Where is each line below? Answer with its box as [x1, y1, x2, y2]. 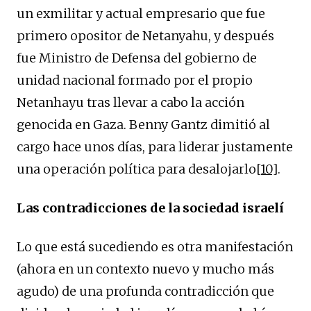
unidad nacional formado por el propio [17, 72, 253, 88]
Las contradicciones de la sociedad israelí [17, 199, 284, 216]
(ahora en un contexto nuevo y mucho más [17, 260, 274, 277]
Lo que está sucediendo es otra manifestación [17, 238, 293, 255]
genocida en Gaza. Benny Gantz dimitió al [17, 116, 270, 133]
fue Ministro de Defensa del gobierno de [17, 49, 257, 66]
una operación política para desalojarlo [17, 160, 256, 177]
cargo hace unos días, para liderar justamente [17, 138, 293, 155]
